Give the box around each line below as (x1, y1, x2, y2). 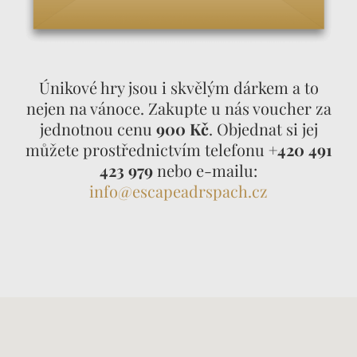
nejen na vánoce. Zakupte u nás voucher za (25, 96, 331, 119)
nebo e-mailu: (153, 159, 257, 181)
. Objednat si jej (208, 117, 318, 139)
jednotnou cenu (39, 117, 156, 139)
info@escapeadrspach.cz (89, 179, 268, 202)
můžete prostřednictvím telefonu (25, 138, 269, 160)
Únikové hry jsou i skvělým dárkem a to (38, 76, 319, 98)
